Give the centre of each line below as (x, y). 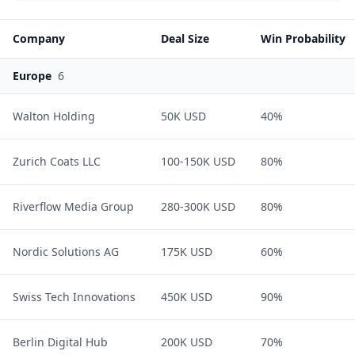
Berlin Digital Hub (60, 342)
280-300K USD (198, 206)
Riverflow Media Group (73, 206)
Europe (32, 76)
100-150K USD (198, 161)
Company (39, 38)
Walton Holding (54, 116)
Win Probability (303, 38)
